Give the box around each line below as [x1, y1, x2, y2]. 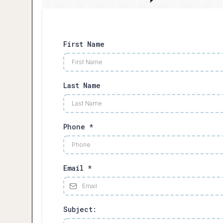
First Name [63, 39, 105, 49]
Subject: [63, 205, 97, 215]
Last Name [63, 81, 101, 91]
